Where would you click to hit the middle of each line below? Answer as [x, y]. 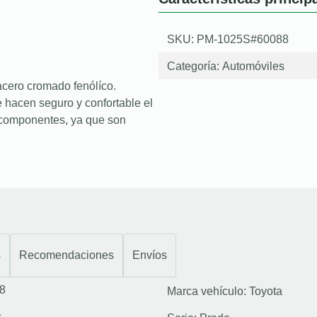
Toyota [266, 291]
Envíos [150, 255]
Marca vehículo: [208, 291]
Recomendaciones [67, 255]
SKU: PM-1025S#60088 [228, 39]
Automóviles [253, 66]
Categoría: [195, 66]
